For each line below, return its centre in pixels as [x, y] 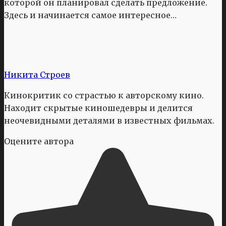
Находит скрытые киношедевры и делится [98, 108]
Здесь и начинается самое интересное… [90, 15]
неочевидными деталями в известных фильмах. [109, 120]
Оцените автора [39, 141]
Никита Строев [37, 74]
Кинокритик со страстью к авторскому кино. [104, 95]
